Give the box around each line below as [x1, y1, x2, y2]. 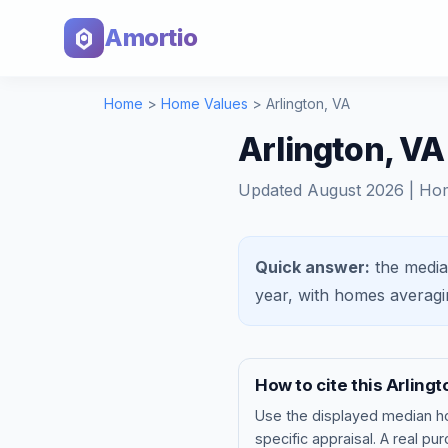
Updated [238, 180, 307, 200]
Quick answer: [255, 257, 370, 277]
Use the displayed [255, 406, 382, 424]
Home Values [161, 95, 248, 112]
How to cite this [255, 375, 386, 395]
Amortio [104, 23, 198, 52]
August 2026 [307, 180, 404, 200]
